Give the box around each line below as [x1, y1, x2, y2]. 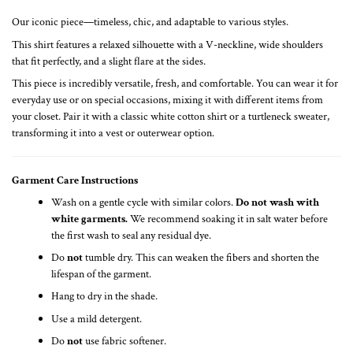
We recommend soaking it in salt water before [128, 210, 328, 226]
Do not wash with [236, 194, 319, 210]
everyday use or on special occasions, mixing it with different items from [12, 91, 323, 107]
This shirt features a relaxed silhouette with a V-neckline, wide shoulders [12, 36, 323, 52]
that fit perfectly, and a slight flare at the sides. [12, 53, 206, 69]
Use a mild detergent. [51, 310, 142, 326]
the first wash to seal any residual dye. [51, 227, 211, 243]
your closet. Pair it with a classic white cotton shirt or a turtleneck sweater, [12, 108, 329, 124]
